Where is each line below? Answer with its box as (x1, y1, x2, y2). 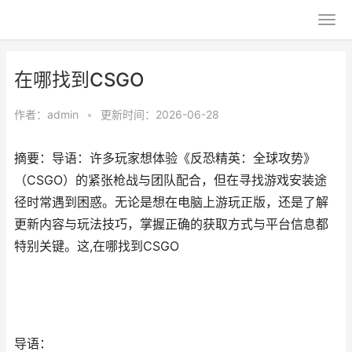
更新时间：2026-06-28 (101, 108, 219, 121)
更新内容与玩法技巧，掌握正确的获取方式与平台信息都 (14, 217, 328, 232)
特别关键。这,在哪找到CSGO (14, 239, 179, 254)
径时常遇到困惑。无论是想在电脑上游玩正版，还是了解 (14, 195, 328, 210)
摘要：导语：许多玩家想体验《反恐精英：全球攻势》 (14, 151, 316, 166)
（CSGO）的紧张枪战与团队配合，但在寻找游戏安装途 (14, 173, 327, 188)
